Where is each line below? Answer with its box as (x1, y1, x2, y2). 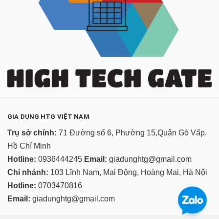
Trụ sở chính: (7, 128, 57, 137)
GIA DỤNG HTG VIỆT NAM (7, 112, 89, 120)
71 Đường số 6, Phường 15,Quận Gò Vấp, (57, 128, 207, 137)
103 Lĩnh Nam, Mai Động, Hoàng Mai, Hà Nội (48, 168, 207, 176)
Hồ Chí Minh (7, 141, 51, 150)
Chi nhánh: (7, 168, 48, 176)
